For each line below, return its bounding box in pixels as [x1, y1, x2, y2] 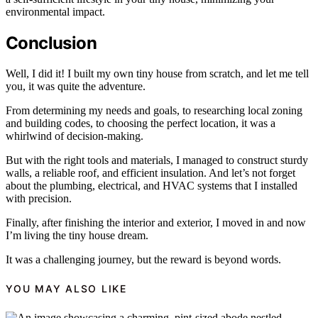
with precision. [6, 192, 72, 204]
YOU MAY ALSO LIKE [6, 283, 127, 295]
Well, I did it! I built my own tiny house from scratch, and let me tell [6, 67, 309, 79]
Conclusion [6, 33, 97, 54]
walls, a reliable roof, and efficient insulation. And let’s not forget [6, 166, 295, 179]
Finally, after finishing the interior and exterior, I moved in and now [6, 216, 306, 229]
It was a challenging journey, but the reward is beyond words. [6, 253, 281, 265]
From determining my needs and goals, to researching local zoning [6, 104, 302, 116]
